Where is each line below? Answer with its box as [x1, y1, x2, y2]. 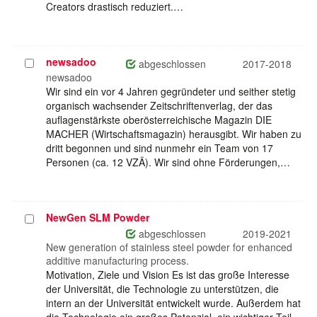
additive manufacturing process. [46, 253, 189, 268]
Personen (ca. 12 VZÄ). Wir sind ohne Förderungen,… [46, 155, 290, 170]
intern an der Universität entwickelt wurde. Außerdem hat [46, 296, 301, 311]
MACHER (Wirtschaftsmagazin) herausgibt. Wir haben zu [46, 127, 301, 142]
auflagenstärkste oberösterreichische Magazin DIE [46, 113, 272, 127]
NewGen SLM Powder [46, 210, 149, 225]
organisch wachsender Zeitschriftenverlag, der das [46, 98, 272, 113]
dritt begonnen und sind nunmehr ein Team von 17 [46, 141, 273, 156]
